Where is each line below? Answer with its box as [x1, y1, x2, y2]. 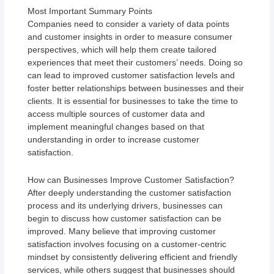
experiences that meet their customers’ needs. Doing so [28, 57, 243, 67]
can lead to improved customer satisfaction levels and [28, 70, 235, 80]
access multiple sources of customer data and [28, 108, 206, 119]
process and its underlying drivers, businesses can [28, 201, 223, 211]
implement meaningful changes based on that [28, 121, 205, 131]
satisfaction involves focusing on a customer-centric [28, 239, 227, 250]
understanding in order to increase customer [28, 134, 200, 144]
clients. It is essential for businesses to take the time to [28, 95, 239, 106]
